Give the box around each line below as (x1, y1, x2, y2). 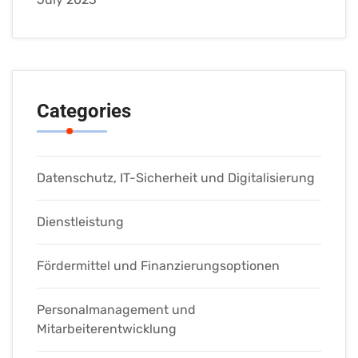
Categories (37, 100, 131, 123)
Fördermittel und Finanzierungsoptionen (37, 258, 280, 274)
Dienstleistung (37, 214, 124, 230)
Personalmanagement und (37, 302, 196, 318)
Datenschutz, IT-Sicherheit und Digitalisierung (37, 170, 315, 186)
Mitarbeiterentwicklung (37, 321, 177, 337)
